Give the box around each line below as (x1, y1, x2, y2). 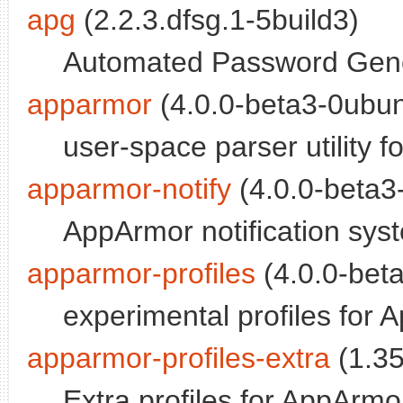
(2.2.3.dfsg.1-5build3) (76, 4, 359, 37)
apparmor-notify (27, 173, 231, 206)
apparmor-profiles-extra (27, 342, 330, 375)
